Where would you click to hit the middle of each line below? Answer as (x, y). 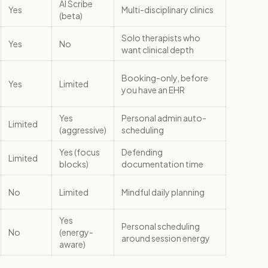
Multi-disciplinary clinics (167, 10)
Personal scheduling (161, 226)
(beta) (71, 16)
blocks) (74, 164)
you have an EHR (153, 90)
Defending (142, 152)
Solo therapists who (161, 38)
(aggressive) (83, 130)
